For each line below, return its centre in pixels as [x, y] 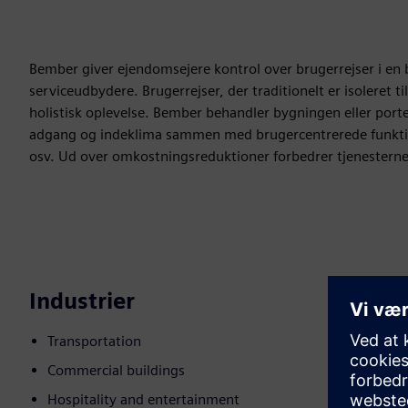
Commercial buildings [116, 371]
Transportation [94, 342]
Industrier [82, 301]
